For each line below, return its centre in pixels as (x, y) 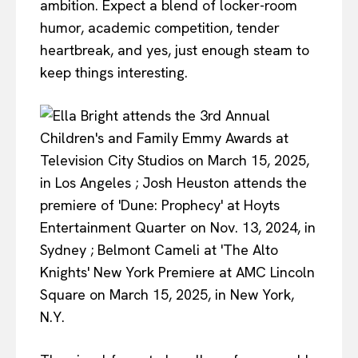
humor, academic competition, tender (160, 27)
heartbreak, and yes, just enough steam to (175, 50)
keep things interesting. (114, 72)
